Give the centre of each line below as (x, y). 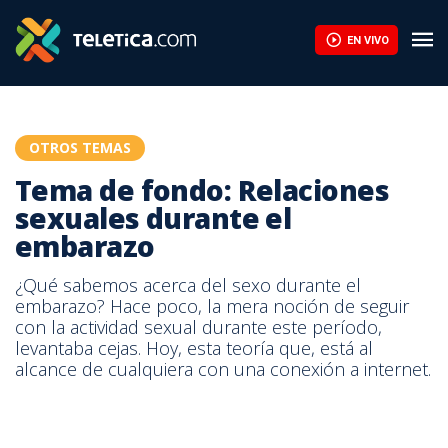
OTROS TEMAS (80, 147)
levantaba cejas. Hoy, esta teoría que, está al (194, 348)
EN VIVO (367, 40)
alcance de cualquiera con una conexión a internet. (223, 369)
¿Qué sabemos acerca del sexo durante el (188, 285)
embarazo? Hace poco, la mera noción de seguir (212, 306)
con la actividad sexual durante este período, (198, 327)
